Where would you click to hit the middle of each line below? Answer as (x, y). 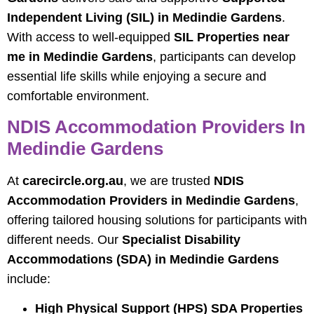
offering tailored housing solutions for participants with (157, 220)
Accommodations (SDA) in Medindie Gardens (143, 259)
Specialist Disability (181, 239)
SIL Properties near (232, 37)
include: (29, 279)
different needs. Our (64, 239)
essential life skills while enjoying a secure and (137, 77)
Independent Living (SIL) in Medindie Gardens (144, 18)
